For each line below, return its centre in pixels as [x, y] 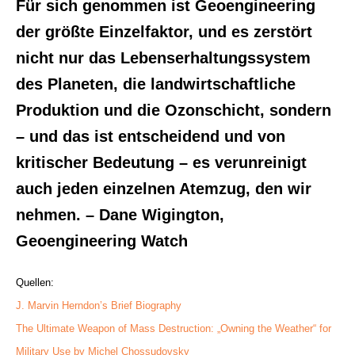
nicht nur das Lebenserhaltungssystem [163, 58]
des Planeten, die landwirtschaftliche [156, 84]
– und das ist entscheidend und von [151, 137]
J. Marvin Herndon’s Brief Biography [99, 306]
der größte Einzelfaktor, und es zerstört [164, 32]
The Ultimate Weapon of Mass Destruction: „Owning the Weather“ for [174, 329]
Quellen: [35, 283]
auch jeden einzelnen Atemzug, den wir [164, 189]
